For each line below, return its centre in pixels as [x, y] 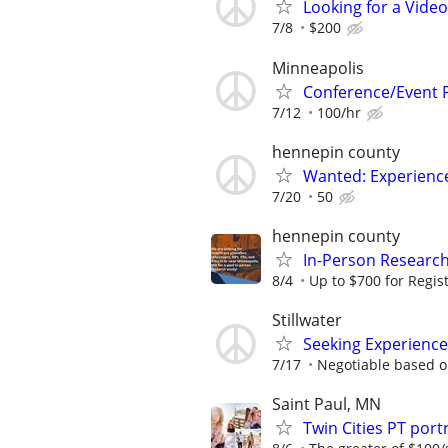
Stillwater [307, 320]
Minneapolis [318, 67]
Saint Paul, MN [326, 404]
